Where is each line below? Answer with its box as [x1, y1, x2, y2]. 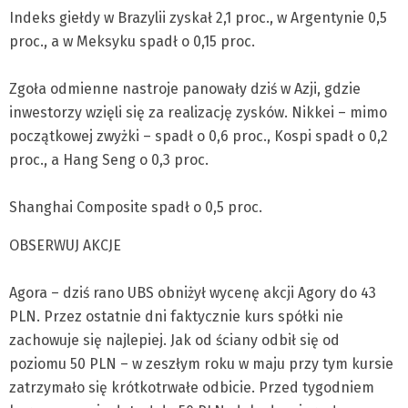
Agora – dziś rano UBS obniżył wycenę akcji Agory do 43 [9, 284, 376, 301]
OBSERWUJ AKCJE [9, 237, 121, 254]
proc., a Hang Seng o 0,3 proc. [9, 151, 209, 168]
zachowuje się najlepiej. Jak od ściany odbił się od [9, 331, 340, 349]
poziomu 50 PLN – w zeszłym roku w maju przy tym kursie [9, 355, 393, 372]
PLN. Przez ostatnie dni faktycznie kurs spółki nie [9, 308, 343, 325]
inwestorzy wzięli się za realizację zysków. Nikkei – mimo [9, 104, 387, 121]
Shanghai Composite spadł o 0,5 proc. [9, 199, 262, 216]
